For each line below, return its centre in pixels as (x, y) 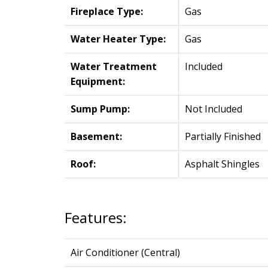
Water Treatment (113, 67)
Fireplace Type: (106, 12)
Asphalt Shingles (222, 164)
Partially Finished (223, 137)
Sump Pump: (100, 109)
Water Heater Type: (118, 39)
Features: (95, 218)
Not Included (213, 109)
